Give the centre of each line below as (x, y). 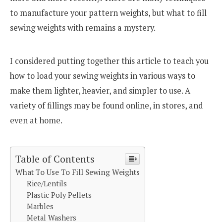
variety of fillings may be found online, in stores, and (106, 106)
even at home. (36, 121)
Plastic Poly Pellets (59, 195)
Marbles (40, 206)
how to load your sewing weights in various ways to (103, 76)
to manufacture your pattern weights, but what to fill (108, 13)
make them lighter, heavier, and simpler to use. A (100, 91)
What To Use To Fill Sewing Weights (78, 172)
